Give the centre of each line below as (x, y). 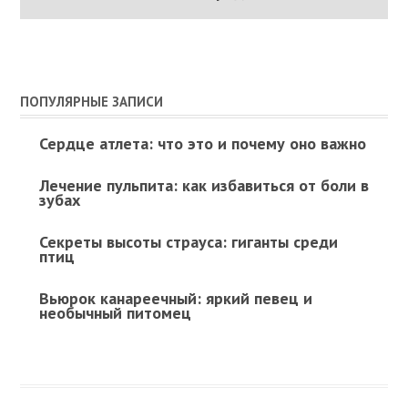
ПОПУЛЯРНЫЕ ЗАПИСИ (92, 101)
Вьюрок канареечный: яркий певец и (175, 298)
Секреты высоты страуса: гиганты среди (188, 241)
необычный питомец (115, 312)
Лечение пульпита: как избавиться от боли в (204, 185)
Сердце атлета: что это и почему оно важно (202, 143)
